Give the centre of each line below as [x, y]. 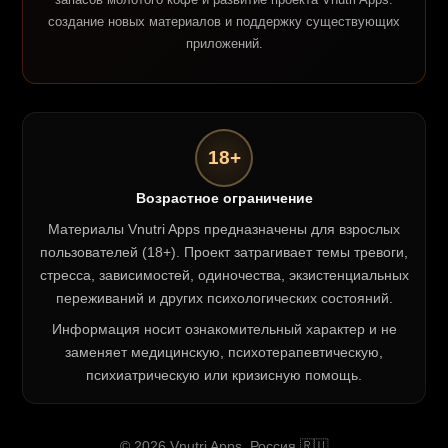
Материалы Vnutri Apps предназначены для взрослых [224, 229]
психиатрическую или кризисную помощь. [224, 375]
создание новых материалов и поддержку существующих [224, 22]
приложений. [224, 44]
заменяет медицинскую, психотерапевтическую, [224, 352]
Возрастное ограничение [224, 198]
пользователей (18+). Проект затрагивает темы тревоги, [224, 252]
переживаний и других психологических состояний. [224, 298]
